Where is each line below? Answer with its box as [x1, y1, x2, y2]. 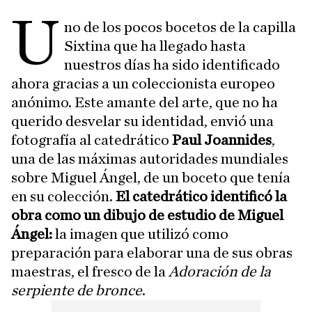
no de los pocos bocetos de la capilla [64, 19, 297, 35]
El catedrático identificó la [116, 189, 287, 204]
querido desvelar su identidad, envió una [11, 114, 274, 129]
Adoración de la [169, 264, 271, 279]
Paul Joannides [172, 132, 272, 148]
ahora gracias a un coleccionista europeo [11, 76, 275, 91]
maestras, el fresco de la [11, 264, 169, 279]
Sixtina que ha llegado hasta [64, 38, 247, 54]
